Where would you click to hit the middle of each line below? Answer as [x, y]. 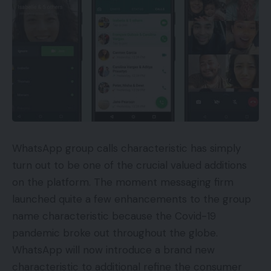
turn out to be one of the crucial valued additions [129, 165]
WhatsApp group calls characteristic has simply [126, 149]
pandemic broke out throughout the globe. [115, 233]
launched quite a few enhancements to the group [132, 199]
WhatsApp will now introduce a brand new [113, 250]
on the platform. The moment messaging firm [123, 182]
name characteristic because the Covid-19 [114, 216]
